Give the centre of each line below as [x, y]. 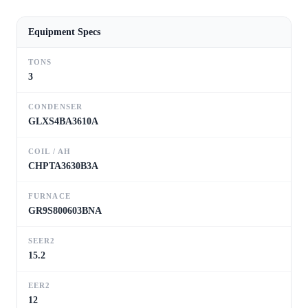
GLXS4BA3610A [63, 121]
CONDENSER [55, 106]
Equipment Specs [64, 32]
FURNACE [49, 196]
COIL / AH [49, 151]
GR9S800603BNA [65, 210]
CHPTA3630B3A [63, 166]
